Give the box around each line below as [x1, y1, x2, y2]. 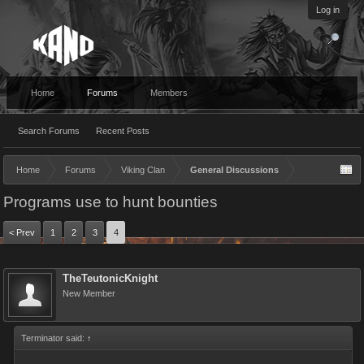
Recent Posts [96, 126, 149, 136]
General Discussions [190, 165, 279, 175]
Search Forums [18, 126, 80, 136]
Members [150, 88, 188, 97]
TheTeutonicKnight [63, 272, 158, 284]
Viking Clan [121, 165, 165, 175]
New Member [63, 288, 115, 298]
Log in [316, 5, 340, 15]
